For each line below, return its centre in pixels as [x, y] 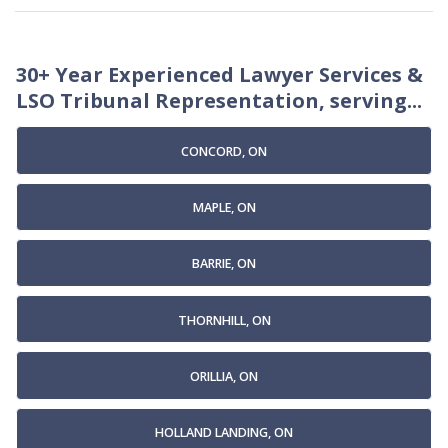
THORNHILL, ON [224, 320]
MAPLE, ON [224, 208]
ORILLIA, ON [224, 376]
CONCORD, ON [224, 151]
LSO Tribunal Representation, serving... [219, 101]
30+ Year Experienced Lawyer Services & [219, 75]
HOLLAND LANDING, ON [224, 433]
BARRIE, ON [224, 264]
